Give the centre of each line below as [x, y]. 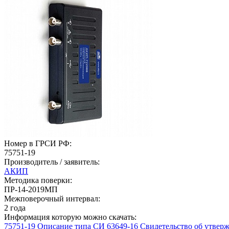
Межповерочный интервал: [52, 198]
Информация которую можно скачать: [70, 217]
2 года [15, 208]
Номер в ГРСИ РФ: [38, 143]
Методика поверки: [38, 180]
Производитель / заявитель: [52, 162]
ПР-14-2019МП [31, 189]
